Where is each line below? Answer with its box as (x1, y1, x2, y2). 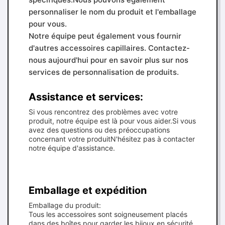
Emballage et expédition (29, 184, 147, 196)
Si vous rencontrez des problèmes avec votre (29, 107, 178, 116)
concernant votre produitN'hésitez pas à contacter (29, 135, 195, 143)
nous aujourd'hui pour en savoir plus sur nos (29, 55, 188, 65)
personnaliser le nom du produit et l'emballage (29, 7, 196, 17)
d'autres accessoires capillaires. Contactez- (29, 43, 190, 53)
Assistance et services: (29, 91, 143, 103)
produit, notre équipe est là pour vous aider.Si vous (29, 117, 196, 125)
